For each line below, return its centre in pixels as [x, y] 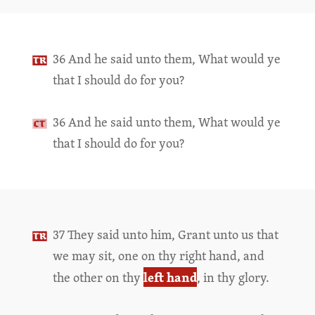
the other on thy [98, 277]
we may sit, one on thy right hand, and [158, 256]
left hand [170, 277]
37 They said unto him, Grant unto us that [165, 234]
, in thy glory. [233, 277]
